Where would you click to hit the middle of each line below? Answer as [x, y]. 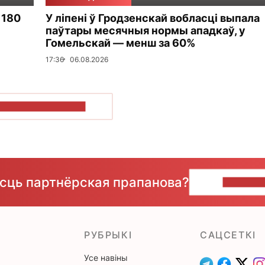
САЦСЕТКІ [228, 235]
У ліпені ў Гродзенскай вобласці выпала [153, 18]
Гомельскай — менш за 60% [120, 43]
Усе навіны [106, 257]
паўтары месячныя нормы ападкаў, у [146, 30]
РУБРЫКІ [108, 235]
